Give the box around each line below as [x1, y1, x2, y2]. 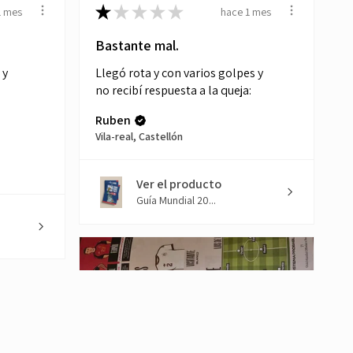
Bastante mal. [95, 36, 179, 55]
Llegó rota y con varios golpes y [95, 65, 263, 82]
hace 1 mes [221, 4, 271, 19]
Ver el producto [136, 176, 221, 193]
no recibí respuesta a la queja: [95, 82, 251, 99]
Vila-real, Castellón [95, 129, 183, 144]
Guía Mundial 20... [136, 193, 216, 208]
